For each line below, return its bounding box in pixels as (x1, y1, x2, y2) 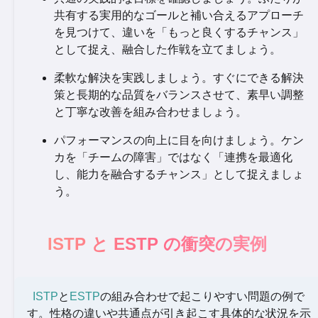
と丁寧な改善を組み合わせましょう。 (54, 106, 247, 118)
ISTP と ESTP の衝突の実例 (48, 234, 268, 253)
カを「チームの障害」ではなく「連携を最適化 (54, 151, 292, 163)
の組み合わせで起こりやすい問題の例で (100, 290, 305, 302)
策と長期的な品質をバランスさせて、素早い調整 (54, 89, 304, 101)
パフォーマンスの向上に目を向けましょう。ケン (54, 134, 304, 146)
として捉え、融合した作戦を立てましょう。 (54, 43, 281, 55)
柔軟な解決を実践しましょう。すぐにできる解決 (54, 72, 304, 84)
